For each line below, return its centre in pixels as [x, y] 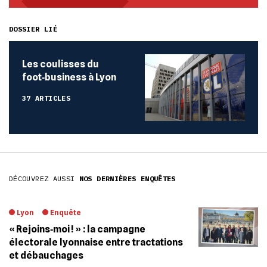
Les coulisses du [60, 64]
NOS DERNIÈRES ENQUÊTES [127, 178]
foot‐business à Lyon [69, 77]
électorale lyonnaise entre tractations [96, 242]
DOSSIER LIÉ [33, 29]
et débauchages [46, 255]
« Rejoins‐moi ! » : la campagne [77, 229]
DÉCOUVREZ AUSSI [44, 178]
